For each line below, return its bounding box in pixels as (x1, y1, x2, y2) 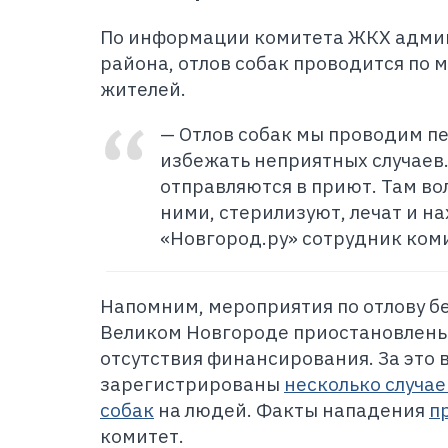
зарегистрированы (100, 372, 284, 396)
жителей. (100, 77, 186, 101)
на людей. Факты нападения (154, 398, 429, 422)
